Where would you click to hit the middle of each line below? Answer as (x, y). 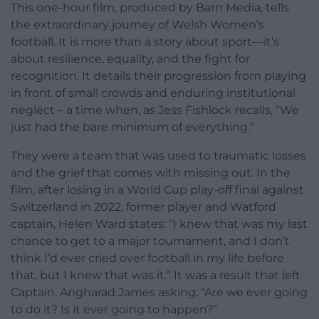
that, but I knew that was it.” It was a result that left (156, 275)
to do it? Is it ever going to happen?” (114, 309)
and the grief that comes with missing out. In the (151, 172)
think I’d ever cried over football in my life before (147, 258)
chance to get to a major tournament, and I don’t (150, 241)
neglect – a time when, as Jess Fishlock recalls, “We (155, 110)
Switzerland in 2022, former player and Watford (143, 206)
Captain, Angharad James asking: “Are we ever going (159, 292)
